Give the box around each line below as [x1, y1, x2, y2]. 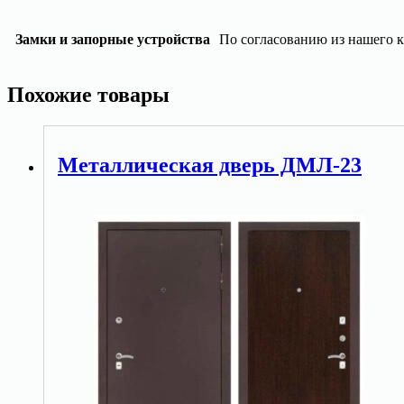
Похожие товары [7, 83, 170, 107]
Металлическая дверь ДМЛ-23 [58, 153, 362, 178]
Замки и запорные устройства [15, 32, 210, 48]
